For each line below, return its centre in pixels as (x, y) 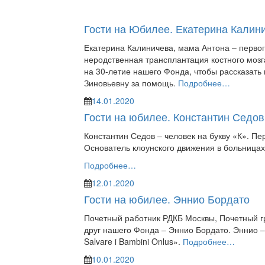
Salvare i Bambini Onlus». (133, 241)
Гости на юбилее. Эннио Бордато (167, 200)
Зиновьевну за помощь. (131, 83)
